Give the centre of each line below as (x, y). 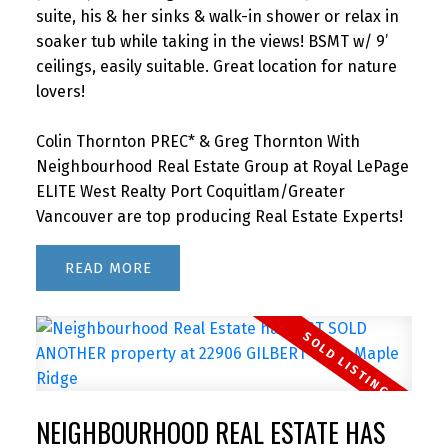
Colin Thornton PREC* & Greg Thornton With (197, 141)
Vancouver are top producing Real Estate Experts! (219, 216)
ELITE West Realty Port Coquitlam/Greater (190, 191)
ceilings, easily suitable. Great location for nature (216, 66)
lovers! (60, 91)
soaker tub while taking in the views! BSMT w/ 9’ (211, 41)
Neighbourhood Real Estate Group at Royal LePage (222, 166)
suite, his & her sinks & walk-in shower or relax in (217, 16)
